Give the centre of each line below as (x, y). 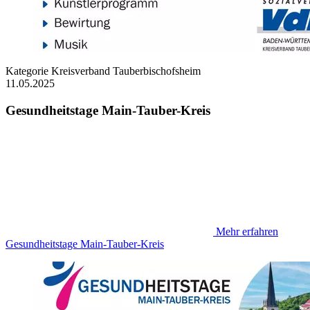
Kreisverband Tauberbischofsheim (125, 71)
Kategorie (27, 71)
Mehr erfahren (247, 231)
